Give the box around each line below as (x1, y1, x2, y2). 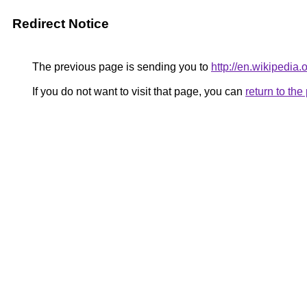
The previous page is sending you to (29, 61, 211, 73)
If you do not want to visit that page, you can (29, 86, 245, 97)
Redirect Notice (12, 16, 109, 31)
